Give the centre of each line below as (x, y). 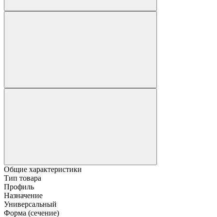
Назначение (23, 196)
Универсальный (30, 204)
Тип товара (23, 178)
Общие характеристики (43, 170)
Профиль (19, 187)
